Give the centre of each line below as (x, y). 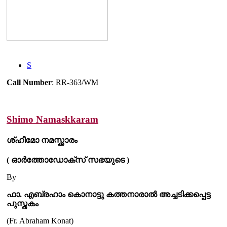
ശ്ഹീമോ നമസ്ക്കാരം (42, 140)
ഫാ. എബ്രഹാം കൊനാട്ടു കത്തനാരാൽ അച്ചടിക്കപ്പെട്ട (108, 195)
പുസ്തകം (23, 204)
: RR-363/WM (75, 82)
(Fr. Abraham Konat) (40, 221)
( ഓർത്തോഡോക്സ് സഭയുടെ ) (68, 160)
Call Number (29, 82)
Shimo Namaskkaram (52, 119)
